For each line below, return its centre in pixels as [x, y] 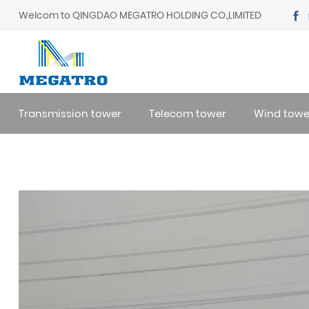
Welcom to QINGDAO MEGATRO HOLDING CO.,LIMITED [140, 15]
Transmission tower [70, 113]
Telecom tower [188, 113]
